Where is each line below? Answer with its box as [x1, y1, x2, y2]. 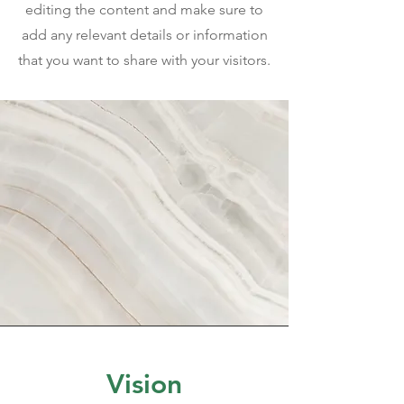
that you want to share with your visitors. [18, 51, 271, 69]
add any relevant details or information [21, 26, 268, 43]
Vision [106, 368, 182, 400]
